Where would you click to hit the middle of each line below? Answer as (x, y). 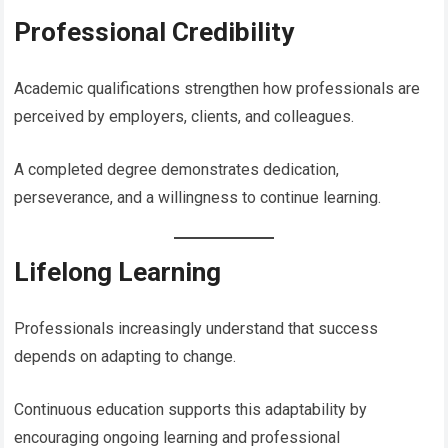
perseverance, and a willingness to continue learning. (198, 197)
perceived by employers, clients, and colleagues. (184, 116)
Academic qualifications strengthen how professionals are (217, 88)
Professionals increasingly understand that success (196, 328)
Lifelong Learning (118, 271)
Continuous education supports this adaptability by (191, 409)
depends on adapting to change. (125, 356)
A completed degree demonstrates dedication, (177, 169)
